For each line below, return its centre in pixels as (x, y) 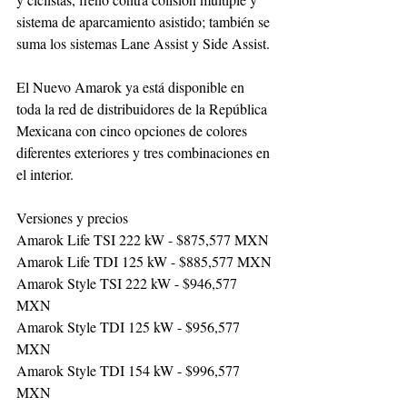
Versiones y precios (72, 217)
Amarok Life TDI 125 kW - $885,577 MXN (144, 261)
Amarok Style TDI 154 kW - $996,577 (130, 370)
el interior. (47, 174)
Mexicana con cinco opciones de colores (134, 130)
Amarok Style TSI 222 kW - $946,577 (129, 283)
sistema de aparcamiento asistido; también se (145, 21)
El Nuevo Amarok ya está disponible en (132, 86)
